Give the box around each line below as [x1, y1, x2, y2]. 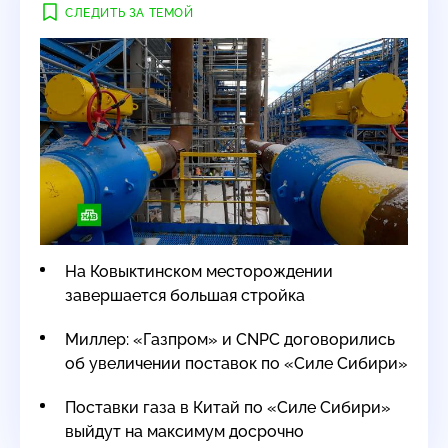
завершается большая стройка [65, 286, 305, 306]
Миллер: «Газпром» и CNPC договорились [65, 330, 395, 350]
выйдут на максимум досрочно [65, 422, 304, 442]
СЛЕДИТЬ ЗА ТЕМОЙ [65, 5, 194, 20]
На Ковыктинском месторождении [65, 262, 333, 282]
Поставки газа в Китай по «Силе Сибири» [65, 398, 391, 418]
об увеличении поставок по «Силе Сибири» [65, 354, 408, 374]
